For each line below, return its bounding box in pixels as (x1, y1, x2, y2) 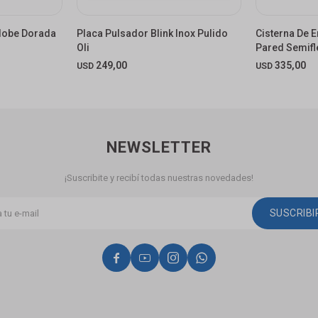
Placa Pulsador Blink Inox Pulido (76, 27, 228, 39)
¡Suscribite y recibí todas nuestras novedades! (65, 172, 253, 183)
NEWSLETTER (106, 138, 212, 156)
